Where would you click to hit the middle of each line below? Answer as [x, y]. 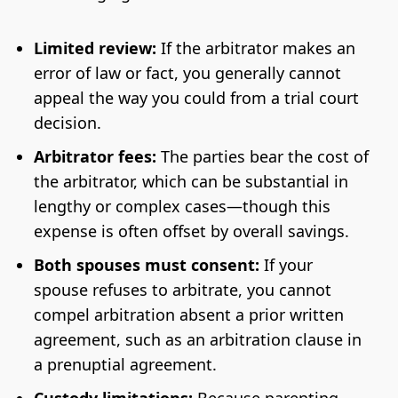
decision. [67, 122]
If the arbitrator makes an [255, 48]
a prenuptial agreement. [125, 364]
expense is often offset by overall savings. [191, 231]
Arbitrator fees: [95, 156]
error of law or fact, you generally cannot [187, 72]
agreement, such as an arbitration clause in [197, 339]
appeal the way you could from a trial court [196, 97]
